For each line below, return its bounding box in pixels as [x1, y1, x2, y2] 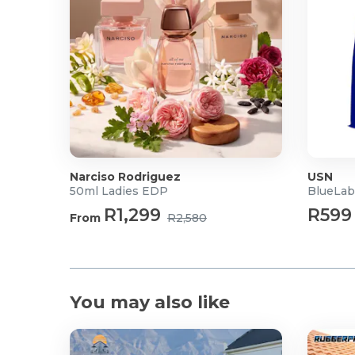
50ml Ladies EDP [70, 184, 168, 198]
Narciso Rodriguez [70, 170, 181, 184]
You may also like [70, 292, 230, 313]
